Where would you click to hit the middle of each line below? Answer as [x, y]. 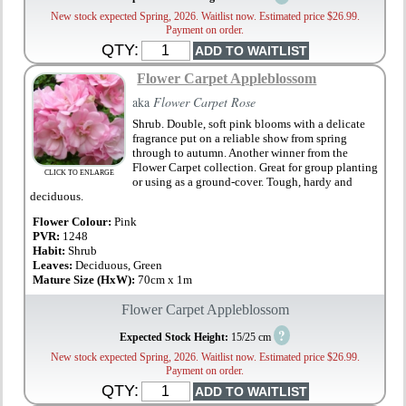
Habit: [51, 251]
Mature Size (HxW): [86, 280]
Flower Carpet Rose [205, 102]
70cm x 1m [165, 280]
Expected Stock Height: [175, 338]
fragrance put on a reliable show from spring [240, 139]
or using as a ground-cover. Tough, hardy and [243, 182]
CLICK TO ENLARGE [79, 173]
